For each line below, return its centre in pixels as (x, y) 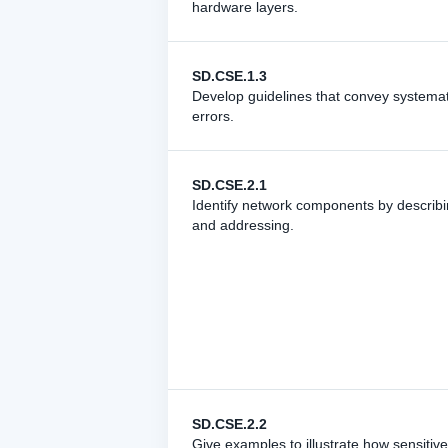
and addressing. (243, 225)
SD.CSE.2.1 (229, 185)
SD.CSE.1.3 (229, 76)
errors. (213, 116)
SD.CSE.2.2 (229, 424)
